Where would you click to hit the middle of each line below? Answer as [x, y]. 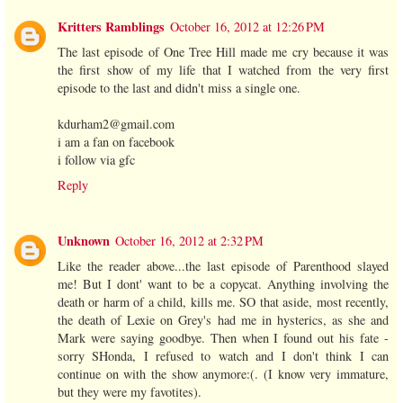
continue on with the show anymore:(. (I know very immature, [223, 373]
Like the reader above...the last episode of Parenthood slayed [223, 265]
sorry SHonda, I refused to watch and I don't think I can [223, 355]
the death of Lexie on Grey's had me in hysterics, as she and [223, 319]
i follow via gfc [96, 159]
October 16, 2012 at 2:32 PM [189, 240]
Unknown [84, 240]
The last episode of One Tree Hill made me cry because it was [223, 51]
